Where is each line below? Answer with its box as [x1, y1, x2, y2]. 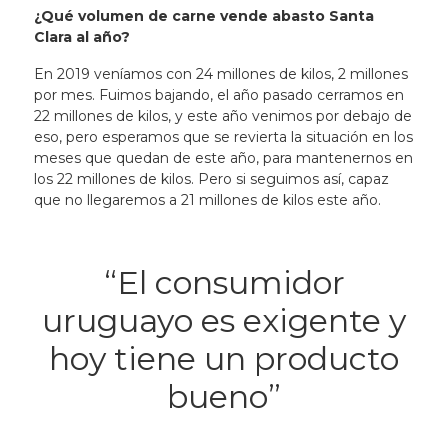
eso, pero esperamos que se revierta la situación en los [33, 128, 413, 146]
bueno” [167, 377, 281, 416]
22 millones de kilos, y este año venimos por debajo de [33, 107, 412, 125]
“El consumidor [103, 263, 345, 302]
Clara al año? [33, 28, 130, 46]
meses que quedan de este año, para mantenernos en [33, 149, 413, 167]
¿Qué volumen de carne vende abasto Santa [33, 7, 374, 25]
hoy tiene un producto [49, 339, 399, 378]
